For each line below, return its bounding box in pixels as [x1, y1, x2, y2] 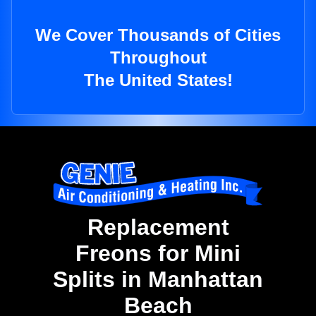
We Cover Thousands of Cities [35, 25, 281, 45]
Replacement [87, 214, 229, 241]
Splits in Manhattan [53, 267, 263, 293]
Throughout [109, 48, 207, 68]
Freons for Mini [75, 241, 241, 267]
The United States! [83, 71, 233, 90]
